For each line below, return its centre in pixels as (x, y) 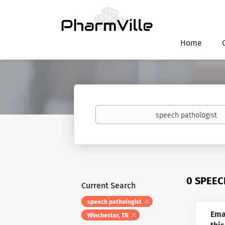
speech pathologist (115, 202)
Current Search (108, 186)
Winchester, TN (108, 215)
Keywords (110, 109)
